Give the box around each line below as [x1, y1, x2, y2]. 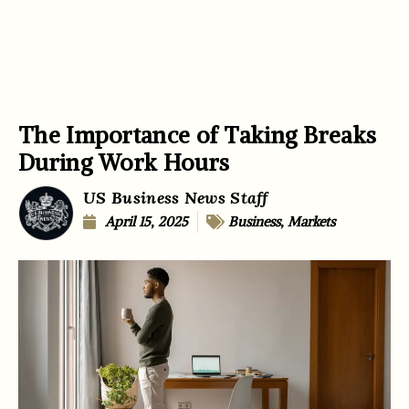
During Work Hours [18, 147, 230, 177]
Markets [288, 212, 336, 230]
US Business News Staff [83, 186, 268, 208]
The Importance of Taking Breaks [18, 120, 377, 150]
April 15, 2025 [105, 212, 189, 230]
